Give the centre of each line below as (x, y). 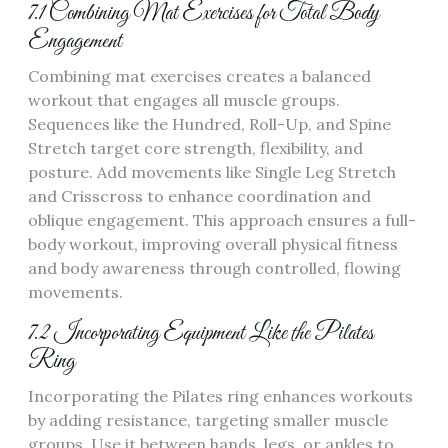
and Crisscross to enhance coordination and (199, 196)
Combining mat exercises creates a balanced (199, 76)
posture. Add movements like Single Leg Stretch (212, 172)
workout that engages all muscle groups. (184, 100)
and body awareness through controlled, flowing (214, 268)
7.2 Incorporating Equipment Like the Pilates (201, 333)
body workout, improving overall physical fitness (213, 244)
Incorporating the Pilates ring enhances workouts (220, 396)
